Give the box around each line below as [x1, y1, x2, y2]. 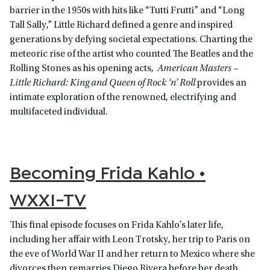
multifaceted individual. [10, 107, 110, 118]
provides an [197, 78, 246, 89]
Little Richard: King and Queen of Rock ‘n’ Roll [10, 78, 197, 89]
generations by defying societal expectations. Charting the [10, 35, 253, 45]
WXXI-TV [10, 187, 86, 210]
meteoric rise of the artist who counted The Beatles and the [10, 49, 253, 60]
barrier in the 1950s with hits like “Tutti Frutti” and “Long [10, 6, 245, 16]
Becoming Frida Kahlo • [10, 160, 206, 183]
